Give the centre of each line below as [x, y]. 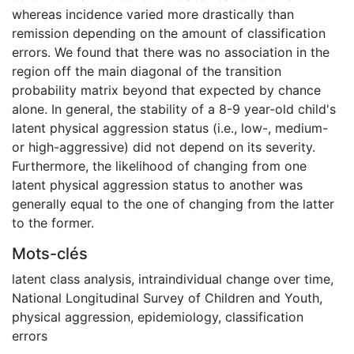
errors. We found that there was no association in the [171, 52]
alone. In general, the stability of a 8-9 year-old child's [174, 109]
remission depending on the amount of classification [169, 33]
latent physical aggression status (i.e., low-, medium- [170, 128]
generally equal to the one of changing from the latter [173, 203]
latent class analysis [72, 279]
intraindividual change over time [234, 279]
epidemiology [178, 316]
